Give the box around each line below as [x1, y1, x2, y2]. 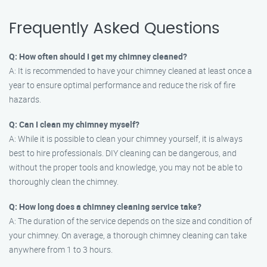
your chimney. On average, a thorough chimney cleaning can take [9, 229, 247, 241]
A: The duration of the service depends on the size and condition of [9, 215, 252, 226]
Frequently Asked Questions [9, 21, 220, 36]
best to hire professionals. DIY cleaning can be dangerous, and [9, 147, 237, 159]
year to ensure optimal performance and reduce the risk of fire [9, 79, 235, 91]
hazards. [9, 94, 41, 105]
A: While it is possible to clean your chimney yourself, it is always [9, 133, 243, 144]
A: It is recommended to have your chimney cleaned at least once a [9, 65, 252, 76]
